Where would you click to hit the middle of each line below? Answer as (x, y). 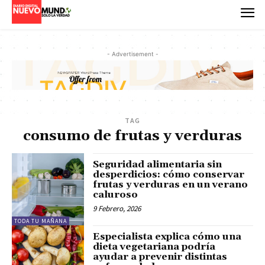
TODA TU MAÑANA (41, 221)
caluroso (116, 195)
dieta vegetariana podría (154, 247)
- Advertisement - (132, 54)
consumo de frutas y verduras (132, 136)
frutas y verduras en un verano (171, 185)
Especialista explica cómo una (167, 237)
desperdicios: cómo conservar (169, 175)
